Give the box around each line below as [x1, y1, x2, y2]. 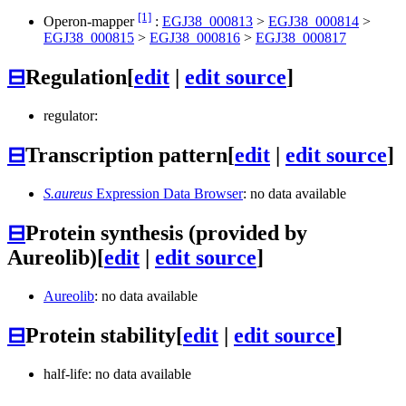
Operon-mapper [43, 14, 138, 30]
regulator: [43, 108, 98, 124]
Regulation [25, 65, 127, 90]
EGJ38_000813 [162, 14, 253, 30]
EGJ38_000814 [268, 14, 359, 30]
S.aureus [43, 185, 92, 201]
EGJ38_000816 [150, 30, 240, 46]
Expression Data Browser [92, 185, 243, 201]
